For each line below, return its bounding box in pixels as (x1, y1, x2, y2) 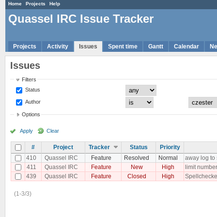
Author (24, 98, 41, 105)
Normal (158, 154, 178, 161)
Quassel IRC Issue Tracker (8, 12, 154, 26)
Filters (22, 76, 37, 82)
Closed (127, 172, 146, 180)
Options (22, 111, 41, 118)
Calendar (174, 43, 199, 50)
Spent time (108, 43, 138, 50)
